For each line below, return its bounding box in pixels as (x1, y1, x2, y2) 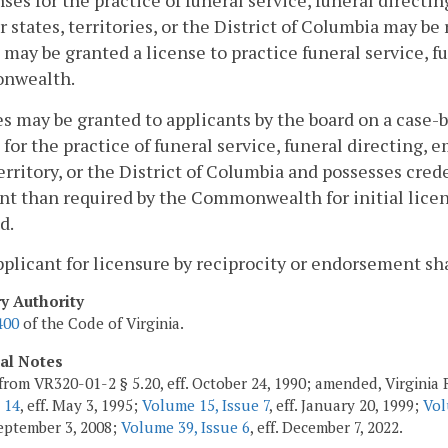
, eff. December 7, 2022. (250, 416, 403, 437)
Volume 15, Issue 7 (142, 394, 269, 415)
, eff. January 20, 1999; (269, 394, 423, 415)
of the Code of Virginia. (19, 313, 184, 334)
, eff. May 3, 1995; (20, 394, 142, 415)
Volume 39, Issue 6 (121, 416, 250, 437)
